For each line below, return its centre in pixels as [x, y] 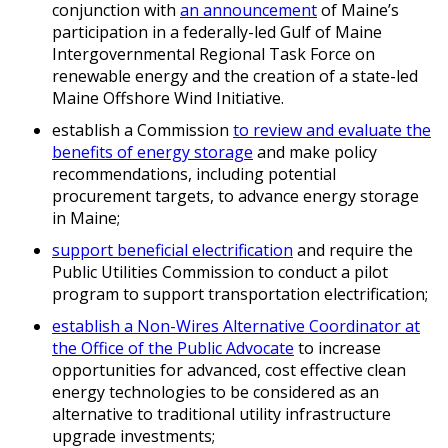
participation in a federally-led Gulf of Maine [217, 32]
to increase [337, 348]
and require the [353, 250]
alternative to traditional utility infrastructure [221, 414]
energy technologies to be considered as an [215, 392]
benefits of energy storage [152, 152]
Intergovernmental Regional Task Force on [213, 54]
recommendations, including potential [194, 174]
